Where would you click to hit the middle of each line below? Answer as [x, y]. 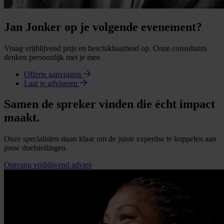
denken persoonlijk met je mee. [53, 57]
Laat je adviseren [52, 83]
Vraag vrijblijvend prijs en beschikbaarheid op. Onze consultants [105, 48]
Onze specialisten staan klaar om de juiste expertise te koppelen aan [110, 139]
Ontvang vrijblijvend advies [48, 165]
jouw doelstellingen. [36, 148]
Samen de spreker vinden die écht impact [109, 104]
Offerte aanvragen [53, 74]
